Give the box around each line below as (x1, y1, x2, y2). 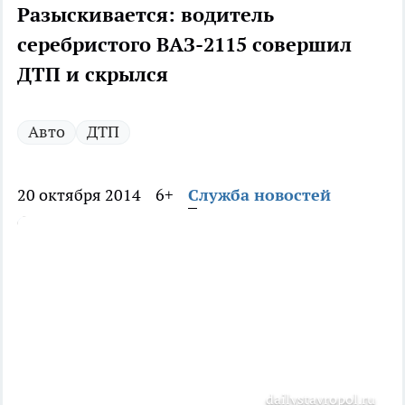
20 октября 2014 (17, 184, 141, 206)
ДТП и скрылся (17, 61, 168, 88)
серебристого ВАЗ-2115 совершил (17, 32, 352, 58)
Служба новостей (188, 184, 331, 206)
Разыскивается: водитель (17, 2, 274, 28)
